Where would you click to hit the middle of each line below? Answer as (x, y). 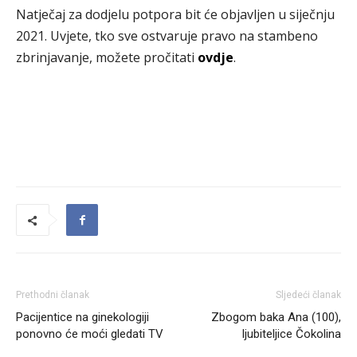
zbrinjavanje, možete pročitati (107, 57)
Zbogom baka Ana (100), (276, 317)
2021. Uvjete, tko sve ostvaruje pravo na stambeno (167, 36)
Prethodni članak (53, 295)
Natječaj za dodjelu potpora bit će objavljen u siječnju (175, 14)
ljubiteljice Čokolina (292, 334)
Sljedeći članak (308, 295)
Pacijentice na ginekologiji (82, 317)
